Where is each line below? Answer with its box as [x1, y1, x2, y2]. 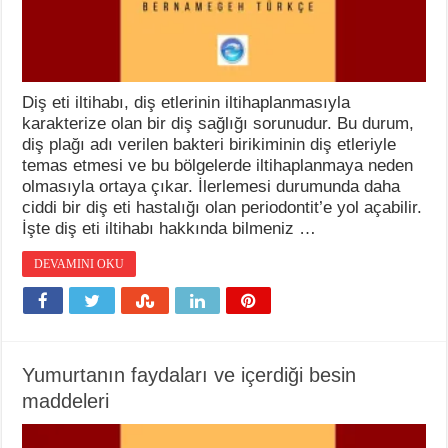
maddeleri [22, 389, 110, 412]
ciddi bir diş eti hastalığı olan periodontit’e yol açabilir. [22, 197, 423, 217]
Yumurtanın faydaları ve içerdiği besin [22, 363, 357, 386]
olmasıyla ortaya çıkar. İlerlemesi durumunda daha [22, 176, 401, 196]
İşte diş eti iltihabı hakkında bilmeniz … [22, 218, 317, 238]
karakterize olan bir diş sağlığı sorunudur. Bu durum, [22, 113, 415, 133]
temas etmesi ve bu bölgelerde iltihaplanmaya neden [22, 155, 414, 175]
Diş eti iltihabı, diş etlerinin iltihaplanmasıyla [22, 92, 351, 112]
